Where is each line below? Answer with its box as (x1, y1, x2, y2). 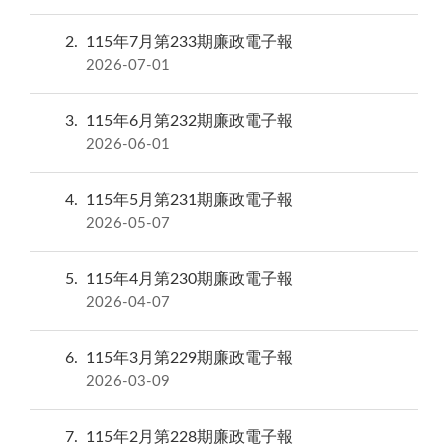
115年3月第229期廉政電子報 (86, 350, 293, 367)
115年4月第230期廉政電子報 (86, 271, 293, 288)
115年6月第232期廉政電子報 (86, 113, 293, 130)
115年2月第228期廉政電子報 (86, 429, 293, 446)
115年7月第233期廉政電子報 (86, 34, 293, 51)
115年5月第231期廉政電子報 (86, 192, 293, 209)
